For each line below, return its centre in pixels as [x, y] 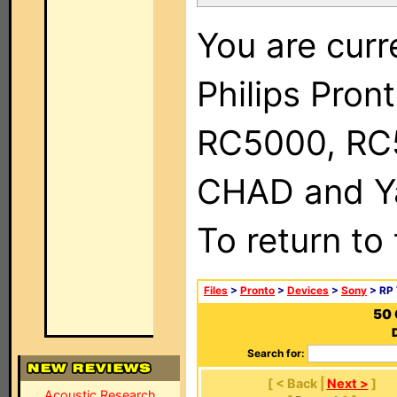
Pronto [257, 291]
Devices [308, 291]
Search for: [276, 354]
